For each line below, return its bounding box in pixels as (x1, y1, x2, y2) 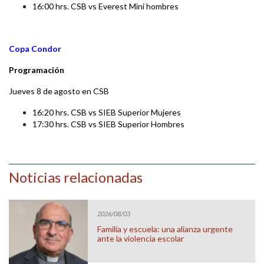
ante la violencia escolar (97, 233, 184, 243)
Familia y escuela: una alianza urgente (97, 223, 233, 234)
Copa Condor (9, 44, 63, 54)
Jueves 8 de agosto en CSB (9, 86, 109, 97)
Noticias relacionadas (9, 169, 143, 186)
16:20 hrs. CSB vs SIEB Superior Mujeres (32, 107, 181, 118)
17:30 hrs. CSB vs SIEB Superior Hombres (32, 119, 184, 130)
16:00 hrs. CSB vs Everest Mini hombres (32, 1, 179, 12)
